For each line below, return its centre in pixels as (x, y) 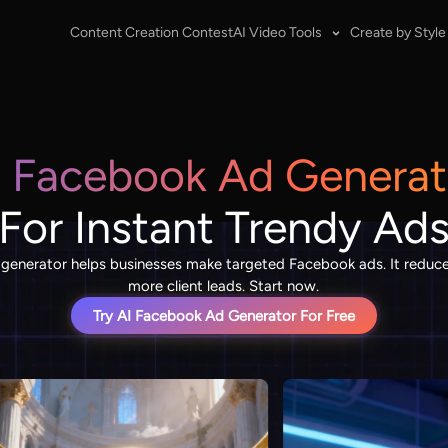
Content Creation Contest (151, 32)
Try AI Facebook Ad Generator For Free (223, 315)
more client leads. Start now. (224, 286)
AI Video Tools (277, 32)
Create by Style (397, 32)
